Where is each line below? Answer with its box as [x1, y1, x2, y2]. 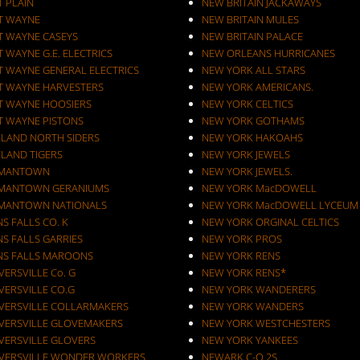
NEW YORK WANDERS [201, 299, 304, 313]
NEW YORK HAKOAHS [201, 130, 303, 145]
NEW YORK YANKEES [201, 333, 298, 347]
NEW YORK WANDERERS [201, 282, 316, 297]
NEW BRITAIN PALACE [201, 29, 303, 43]
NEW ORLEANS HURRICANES [201, 46, 335, 60]
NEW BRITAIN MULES [201, 12, 299, 27]
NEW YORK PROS [201, 231, 282, 246]
